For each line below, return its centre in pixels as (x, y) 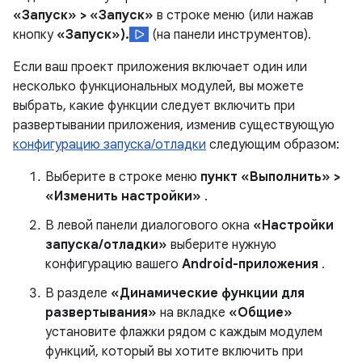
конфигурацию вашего (114, 264)
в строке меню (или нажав (234, 15)
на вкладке (193, 313)
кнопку (35, 35)
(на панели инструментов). (229, 35)
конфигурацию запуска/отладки (109, 145)
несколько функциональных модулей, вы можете (158, 86)
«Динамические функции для (208, 293)
